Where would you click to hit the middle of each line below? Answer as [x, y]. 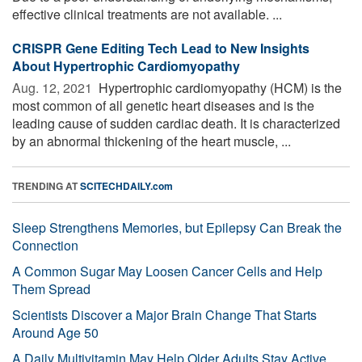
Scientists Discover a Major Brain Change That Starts [164, 314]
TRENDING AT [46, 185]
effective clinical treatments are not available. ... [147, 14]
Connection [45, 245]
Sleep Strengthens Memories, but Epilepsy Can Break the [177, 227]
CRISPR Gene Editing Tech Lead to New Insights [161, 48]
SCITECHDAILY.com [126, 185]
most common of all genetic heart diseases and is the [163, 105]
